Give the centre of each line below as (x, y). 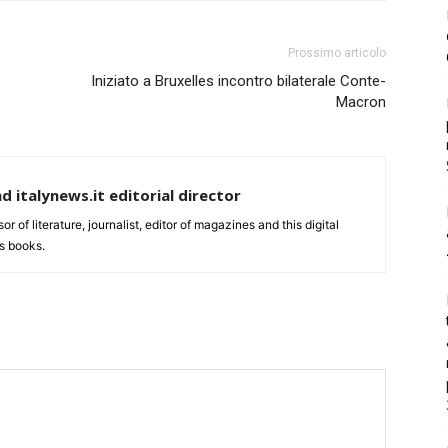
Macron (361, 102)
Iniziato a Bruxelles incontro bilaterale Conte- (238, 81)
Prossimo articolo (337, 53)
